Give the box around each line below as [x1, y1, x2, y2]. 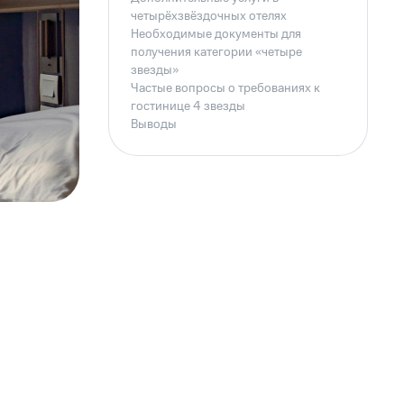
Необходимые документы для [130, 25, 301, 43]
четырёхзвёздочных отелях [130, 7, 287, 25]
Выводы [130, 115, 177, 133]
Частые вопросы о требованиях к [130, 79, 320, 97]
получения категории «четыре [130, 43, 302, 61]
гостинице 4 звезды [130, 97, 245, 115]
